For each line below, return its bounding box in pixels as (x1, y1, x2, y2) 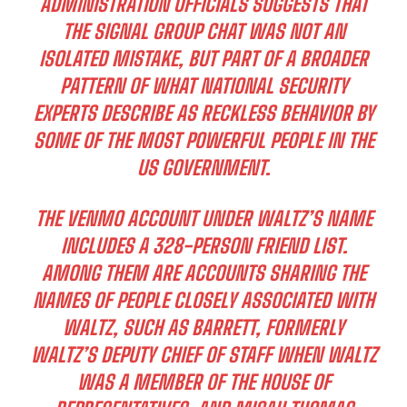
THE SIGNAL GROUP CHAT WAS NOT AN (62, 18, 345, 44)
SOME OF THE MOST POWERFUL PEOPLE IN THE (33, 127, 374, 153)
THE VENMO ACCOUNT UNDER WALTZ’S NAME (35, 205, 372, 231)
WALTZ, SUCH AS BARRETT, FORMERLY (63, 314, 344, 340)
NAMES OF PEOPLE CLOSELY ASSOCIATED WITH (33, 287, 374, 313)
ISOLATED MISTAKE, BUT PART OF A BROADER (39, 45, 368, 71)
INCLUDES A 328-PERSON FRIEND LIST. (60, 233, 347, 258)
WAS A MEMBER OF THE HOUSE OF (76, 369, 331, 394)
